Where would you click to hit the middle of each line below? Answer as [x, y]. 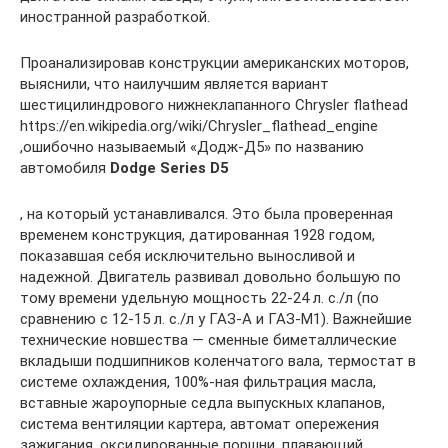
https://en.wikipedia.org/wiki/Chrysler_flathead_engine [199, 126]
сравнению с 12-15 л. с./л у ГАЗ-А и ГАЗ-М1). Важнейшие [216, 319]
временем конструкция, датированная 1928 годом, [197, 235]
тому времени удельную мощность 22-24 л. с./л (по [199, 298]
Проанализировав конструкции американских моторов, [214, 63]
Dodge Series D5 [169, 168]
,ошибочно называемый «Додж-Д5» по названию [192, 147]
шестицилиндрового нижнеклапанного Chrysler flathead [214, 105]
